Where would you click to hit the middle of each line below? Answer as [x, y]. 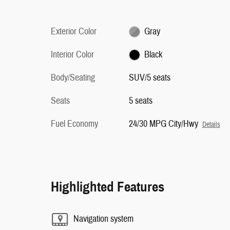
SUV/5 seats [149, 78]
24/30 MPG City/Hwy [163, 124]
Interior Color [72, 54]
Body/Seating [73, 78]
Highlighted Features [108, 187]
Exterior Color [74, 31]
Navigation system [103, 219]
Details [211, 124]
